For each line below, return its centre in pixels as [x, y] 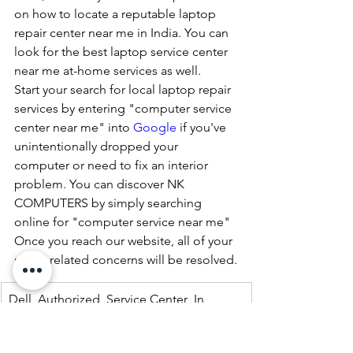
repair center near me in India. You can [123, 33]
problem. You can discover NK [101, 184]
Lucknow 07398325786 [70, 318]
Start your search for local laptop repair [124, 90]
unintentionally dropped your [98, 147]
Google [155, 128]
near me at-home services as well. [108, 71]
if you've [203, 128]
